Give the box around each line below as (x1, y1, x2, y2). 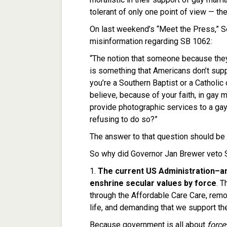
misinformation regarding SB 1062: (90, 36, 214, 47)
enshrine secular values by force (90, 178, 216, 188)
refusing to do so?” (90, 115, 158, 125)
